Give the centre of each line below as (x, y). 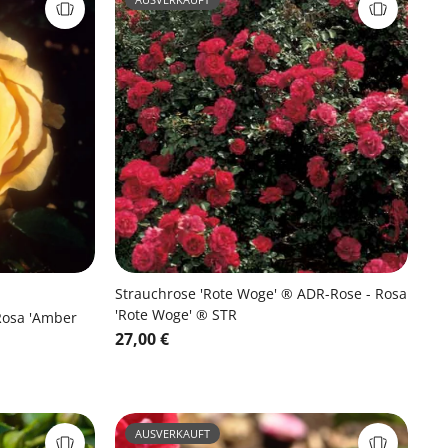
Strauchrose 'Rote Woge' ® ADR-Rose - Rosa (260, 293)
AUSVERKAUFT (172, 433)
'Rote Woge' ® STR (175, 314)
